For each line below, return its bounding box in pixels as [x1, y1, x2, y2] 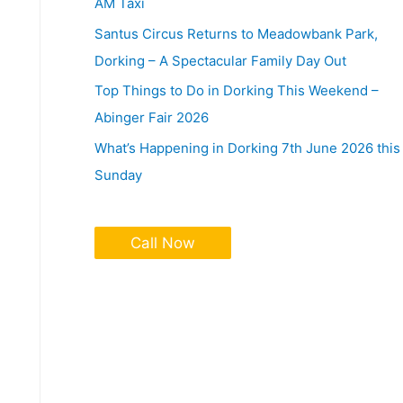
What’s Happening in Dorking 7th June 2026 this [94, 139, 400, 157]
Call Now [130, 234, 195, 252]
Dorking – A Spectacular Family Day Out [94, 51, 346, 69]
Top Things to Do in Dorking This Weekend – [94, 82, 379, 100]
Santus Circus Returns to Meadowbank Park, [94, 24, 378, 42]
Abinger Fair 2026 [94, 109, 209, 127]
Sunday [94, 166, 142, 184]
